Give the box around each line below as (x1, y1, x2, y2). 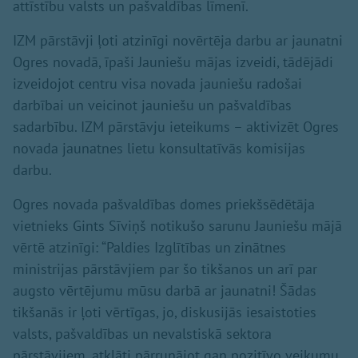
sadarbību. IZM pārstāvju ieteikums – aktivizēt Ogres (13, 117, 339, 136)
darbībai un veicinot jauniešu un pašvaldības (13, 95, 292, 114)
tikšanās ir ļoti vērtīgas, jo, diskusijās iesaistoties (13, 302, 316, 321)
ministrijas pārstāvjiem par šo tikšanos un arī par (13, 259, 317, 278)
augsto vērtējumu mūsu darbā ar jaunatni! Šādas (13, 280, 316, 300)
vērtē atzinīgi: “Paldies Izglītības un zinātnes (13, 237, 286, 257)
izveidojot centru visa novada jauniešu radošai (13, 74, 302, 93)
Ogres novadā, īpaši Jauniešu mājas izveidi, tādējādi (13, 52, 333, 71)
